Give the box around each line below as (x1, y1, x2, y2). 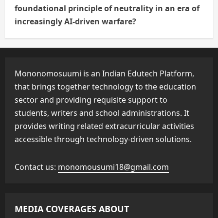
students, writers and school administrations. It (15, 108, 189, 119)
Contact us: (15, 162, 58, 173)
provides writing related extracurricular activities (15, 121, 194, 132)
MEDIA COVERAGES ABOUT (15, 203, 129, 215)
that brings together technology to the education (15, 81, 196, 92)
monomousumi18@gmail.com (58, 162, 169, 173)
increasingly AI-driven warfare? (15, 16, 136, 27)
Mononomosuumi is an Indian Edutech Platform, (15, 68, 194, 79)
